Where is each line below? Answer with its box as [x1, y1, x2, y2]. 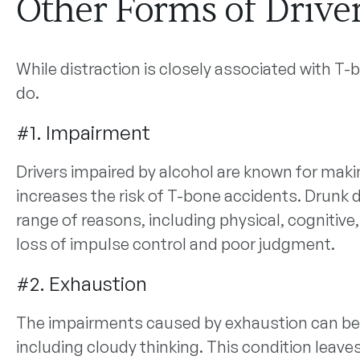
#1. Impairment [15, 121, 150, 145]
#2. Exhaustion [15, 272, 147, 296]
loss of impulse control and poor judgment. [15, 234, 335, 254]
